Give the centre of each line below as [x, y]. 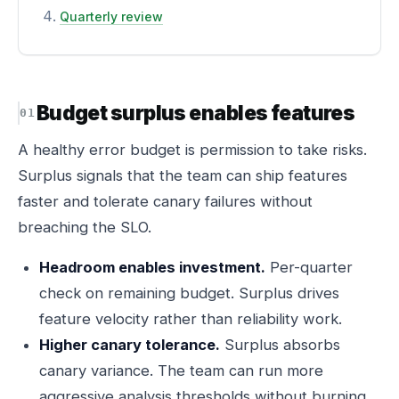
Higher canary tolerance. [130, 345]
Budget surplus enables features [195, 113]
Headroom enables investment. [152, 267]
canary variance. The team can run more [181, 370]
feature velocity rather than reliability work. [191, 319]
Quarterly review [111, 16]
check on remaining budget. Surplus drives [189, 293]
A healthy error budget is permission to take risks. [192, 150]
